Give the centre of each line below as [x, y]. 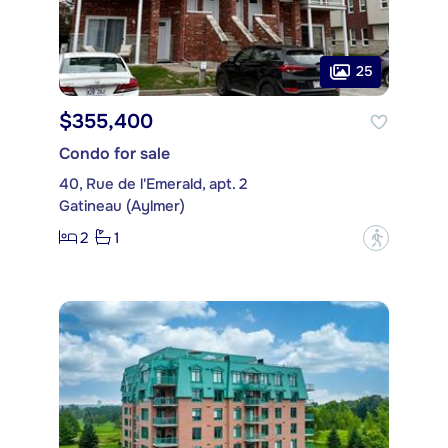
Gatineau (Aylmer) [122, 205]
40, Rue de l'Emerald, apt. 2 [153, 183]
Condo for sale [114, 153]
